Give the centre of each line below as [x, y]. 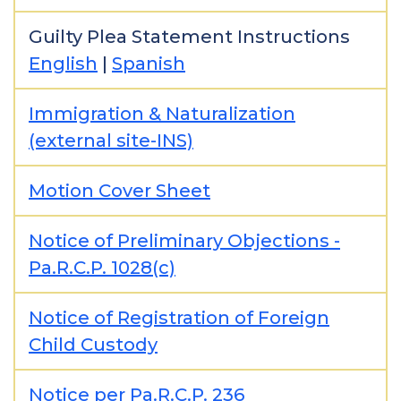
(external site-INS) [111, 141]
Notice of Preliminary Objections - [184, 241]
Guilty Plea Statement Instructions [189, 37]
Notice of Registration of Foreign [179, 318]
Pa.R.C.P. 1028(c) [102, 268]
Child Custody [93, 345]
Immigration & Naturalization [162, 114]
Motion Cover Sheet [119, 191]
